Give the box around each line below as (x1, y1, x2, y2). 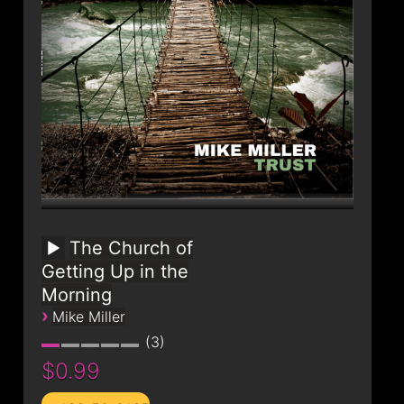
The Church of (69, 236, 193, 259)
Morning (41, 283, 112, 306)
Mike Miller (51, 307, 125, 326)
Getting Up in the (41, 260, 188, 282)
